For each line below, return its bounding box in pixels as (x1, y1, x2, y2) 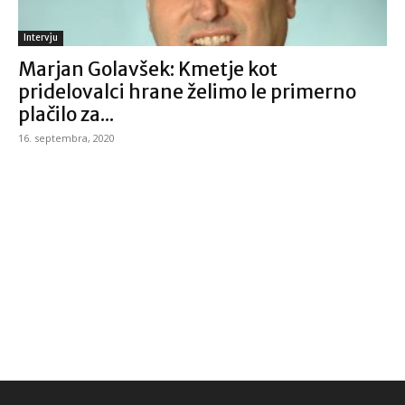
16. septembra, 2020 (18, 130, 115, 145)
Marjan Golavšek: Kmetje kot (18, 56, 278, 81)
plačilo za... (18, 101, 114, 127)
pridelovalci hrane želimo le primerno (18, 79, 356, 104)
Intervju (24, 31, 58, 43)
